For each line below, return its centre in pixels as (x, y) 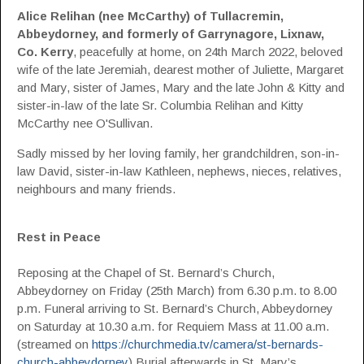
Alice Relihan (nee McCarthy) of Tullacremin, (150, 16)
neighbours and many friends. (96, 189)
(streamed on (54, 344)
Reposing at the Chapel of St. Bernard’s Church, (146, 273)
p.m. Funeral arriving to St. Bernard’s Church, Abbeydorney (175, 308)
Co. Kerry (45, 52)
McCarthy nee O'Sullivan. (85, 123)
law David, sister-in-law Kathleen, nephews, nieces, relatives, (179, 171)
